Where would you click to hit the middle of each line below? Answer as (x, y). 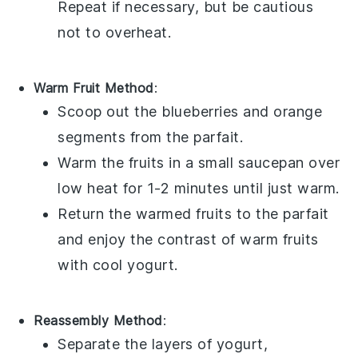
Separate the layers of (137, 344)
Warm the (93, 163)
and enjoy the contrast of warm (170, 240)
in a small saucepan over (252, 163)
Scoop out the (110, 112)
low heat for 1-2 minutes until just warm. (199, 189)
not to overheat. (115, 33)
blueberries (200, 112)
